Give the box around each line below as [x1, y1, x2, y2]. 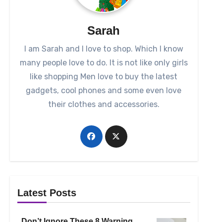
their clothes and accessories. [48, 100, 160, 110]
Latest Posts [17, 187, 76, 199]
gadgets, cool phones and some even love [26, 86, 182, 96]
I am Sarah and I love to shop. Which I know [24, 44, 183, 54]
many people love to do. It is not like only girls [19, 58, 188, 68]
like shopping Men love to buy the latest [30, 72, 178, 82]
